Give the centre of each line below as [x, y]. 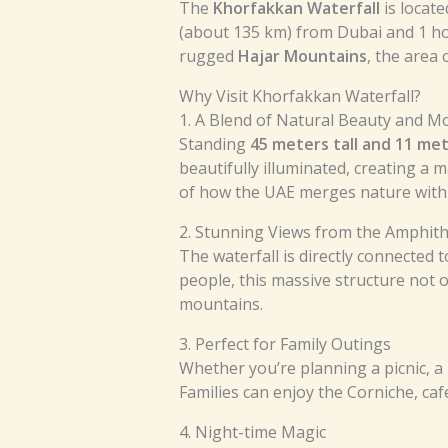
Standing [214, 144]
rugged [208, 56]
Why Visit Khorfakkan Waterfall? [299, 96]
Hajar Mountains [302, 56]
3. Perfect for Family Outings [284, 344]
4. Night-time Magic [252, 432]
